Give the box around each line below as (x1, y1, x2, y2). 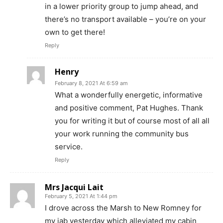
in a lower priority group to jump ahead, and (45, 1, 198, 11)
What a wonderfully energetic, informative (55, 90, 203, 100)
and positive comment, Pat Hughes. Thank (55, 103, 203, 112)
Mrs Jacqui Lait (45, 182, 104, 193)
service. (55, 142, 83, 151)
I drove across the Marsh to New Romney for (45, 203, 202, 213)
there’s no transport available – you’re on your (45, 14, 206, 24)
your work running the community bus (55, 129, 189, 138)
